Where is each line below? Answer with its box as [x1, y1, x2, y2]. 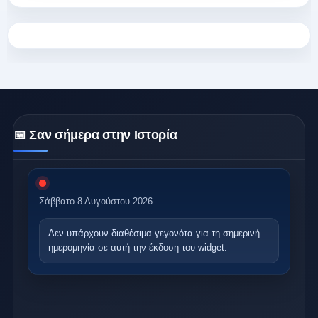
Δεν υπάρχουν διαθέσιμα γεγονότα [48, 228, 193, 239]
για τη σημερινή [193, 228, 260, 239]
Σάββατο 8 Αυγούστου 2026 [39, 196, 153, 207]
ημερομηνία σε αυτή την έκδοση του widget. [48, 242, 227, 253]
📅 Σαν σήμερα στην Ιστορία [13, 128, 177, 143]
